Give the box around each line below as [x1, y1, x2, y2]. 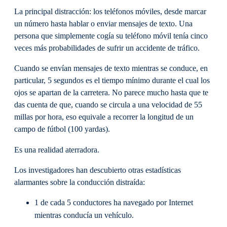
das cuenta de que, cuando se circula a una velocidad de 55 [14, 100, 202, 110]
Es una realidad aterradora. [14, 145, 99, 155]
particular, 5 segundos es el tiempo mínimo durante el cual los [14, 76, 210, 86]
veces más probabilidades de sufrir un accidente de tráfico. [14, 44, 200, 53]
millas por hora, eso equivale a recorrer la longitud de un [14, 112, 194, 122]
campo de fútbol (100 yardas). [14, 125, 110, 134]
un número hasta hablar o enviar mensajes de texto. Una [14, 19, 193, 29]
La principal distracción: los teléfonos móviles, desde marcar [14, 7, 206, 17]
